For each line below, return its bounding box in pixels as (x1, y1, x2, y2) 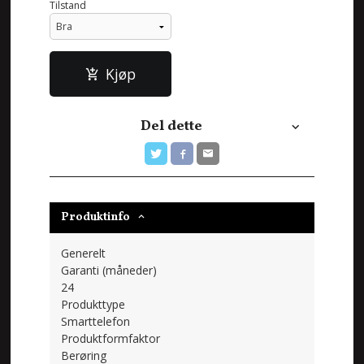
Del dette (141, 115, 203, 136)
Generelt (61, 245, 106, 261)
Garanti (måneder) (61, 262, 158, 278)
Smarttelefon (61, 313, 131, 329)
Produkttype (61, 296, 126, 312)
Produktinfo (61, 209, 131, 225)
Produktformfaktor (61, 330, 161, 346)
